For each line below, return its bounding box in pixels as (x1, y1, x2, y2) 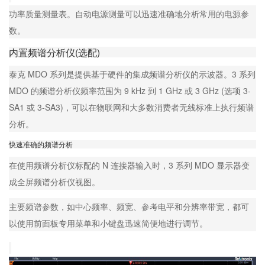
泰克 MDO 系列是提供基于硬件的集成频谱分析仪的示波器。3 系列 (9, 68, 256, 80)
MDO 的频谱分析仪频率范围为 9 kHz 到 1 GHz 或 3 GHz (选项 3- (9, 85, 251, 97)
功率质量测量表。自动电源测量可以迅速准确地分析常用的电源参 (9, 8, 249, 20)
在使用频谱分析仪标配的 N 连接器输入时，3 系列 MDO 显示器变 (9, 159, 250, 172)
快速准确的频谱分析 (9, 139, 73, 150)
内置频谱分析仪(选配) (9, 46, 100, 59)
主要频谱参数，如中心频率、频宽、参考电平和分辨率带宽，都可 (9, 201, 249, 213)
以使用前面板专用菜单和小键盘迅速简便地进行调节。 (9, 217, 208, 230)
